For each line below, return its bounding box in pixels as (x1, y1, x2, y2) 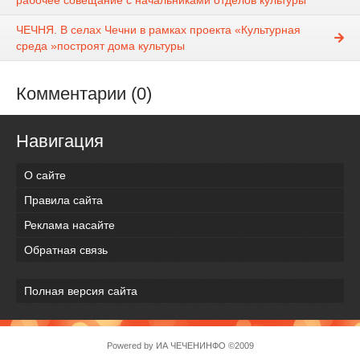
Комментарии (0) (16, 84, 152, 104)
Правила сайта (24, 193, 103, 207)
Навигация (16, 131, 104, 152)
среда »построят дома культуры (16, 39, 185, 53)
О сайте (24, 168, 66, 182)
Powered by (106, 340, 156, 350)
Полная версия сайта (24, 284, 137, 297)
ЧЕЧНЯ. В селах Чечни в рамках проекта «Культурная (16, 23, 301, 37)
